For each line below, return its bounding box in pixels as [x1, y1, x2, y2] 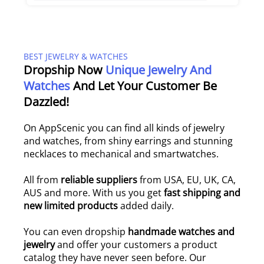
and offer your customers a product [55, 238, 217, 251]
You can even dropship [24, 225, 128, 238]
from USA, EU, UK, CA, [137, 173, 236, 186]
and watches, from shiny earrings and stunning [24, 134, 233, 147]
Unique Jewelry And [103, 62, 212, 78]
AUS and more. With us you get [24, 186, 164, 199]
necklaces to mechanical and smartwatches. [24, 147, 219, 160]
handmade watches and [128, 225, 235, 238]
